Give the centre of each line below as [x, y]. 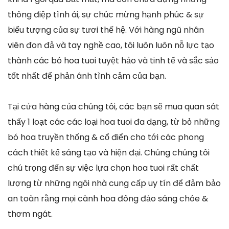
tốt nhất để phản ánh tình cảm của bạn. [87, 76]
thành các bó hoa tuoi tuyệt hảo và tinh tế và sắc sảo [113, 60]
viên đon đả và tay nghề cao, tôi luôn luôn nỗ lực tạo [111, 45]
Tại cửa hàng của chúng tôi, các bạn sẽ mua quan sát [113, 106]
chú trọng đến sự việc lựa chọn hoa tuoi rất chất [103, 168]
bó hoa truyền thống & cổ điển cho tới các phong [106, 137]
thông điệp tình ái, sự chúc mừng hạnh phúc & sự [106, 14]
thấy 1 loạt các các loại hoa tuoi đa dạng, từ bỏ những [114, 122]
